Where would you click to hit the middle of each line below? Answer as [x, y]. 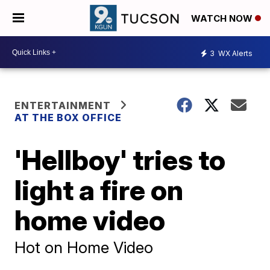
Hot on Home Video [84, 247]
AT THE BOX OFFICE [68, 118]
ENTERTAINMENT [63, 105]
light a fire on [99, 190]
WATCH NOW [223, 19]
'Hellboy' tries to [120, 160]
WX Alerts [234, 53]
